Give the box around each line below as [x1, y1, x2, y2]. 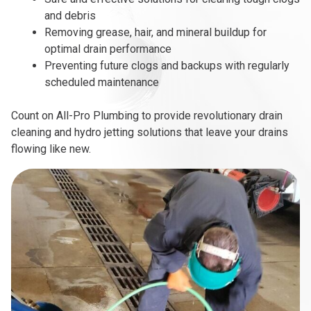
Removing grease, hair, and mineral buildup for [44, 26, 267, 40]
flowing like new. [11, 142, 91, 156]
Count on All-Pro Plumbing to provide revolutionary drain [11, 109, 283, 123]
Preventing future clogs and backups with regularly [44, 59, 289, 73]
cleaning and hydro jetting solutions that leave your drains [11, 126, 288, 140]
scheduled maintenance [44, 76, 159, 90]
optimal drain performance [44, 42, 171, 56]
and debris [44, 9, 96, 23]
